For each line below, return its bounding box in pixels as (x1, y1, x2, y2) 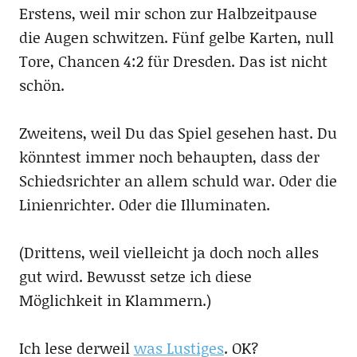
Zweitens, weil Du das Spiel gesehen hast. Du (18, 122, 337, 143)
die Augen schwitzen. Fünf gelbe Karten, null (18, 26, 334, 48)
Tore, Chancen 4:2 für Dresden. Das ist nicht (18, 50, 328, 72)
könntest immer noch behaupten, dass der (18, 146, 320, 167)
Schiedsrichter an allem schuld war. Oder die (18, 170, 337, 191)
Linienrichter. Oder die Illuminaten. (18, 194, 270, 215)
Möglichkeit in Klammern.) (18, 289, 211, 311)
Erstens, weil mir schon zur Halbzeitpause (18, 2, 317, 24)
